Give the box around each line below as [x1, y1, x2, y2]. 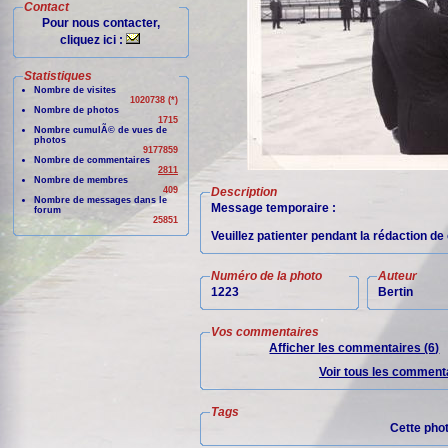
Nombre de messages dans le [34, 195, 167, 205]
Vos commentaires [211, 325, 319, 339]
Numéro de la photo [211, 269, 322, 283]
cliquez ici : [60, 33, 126, 47]
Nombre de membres [34, 175, 128, 185]
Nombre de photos [34, 105, 119, 115]
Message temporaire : [211, 201, 336, 215]
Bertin [378, 285, 413, 299]
